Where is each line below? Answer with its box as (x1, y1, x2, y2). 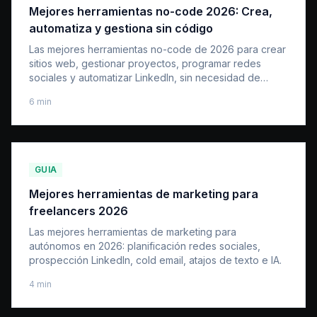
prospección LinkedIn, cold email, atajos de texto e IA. (29, 254, 282, 266)
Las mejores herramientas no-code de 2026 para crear (29, 43, 286, 55)
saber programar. (29, 86, 109, 98)
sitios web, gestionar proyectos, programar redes (29, 57, 261, 69)
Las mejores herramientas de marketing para (29, 226, 236, 238)
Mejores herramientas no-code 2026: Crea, (29, 4, 272, 18)
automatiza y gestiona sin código (29, 21, 213, 35)
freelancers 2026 (29, 204, 128, 218)
